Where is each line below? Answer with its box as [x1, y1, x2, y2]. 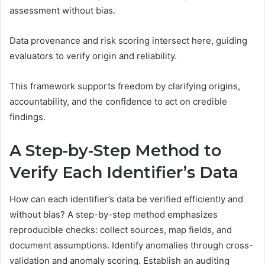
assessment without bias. [9, 5, 115, 17]
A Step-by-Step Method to [9, 141, 221, 161]
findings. [9, 111, 46, 123]
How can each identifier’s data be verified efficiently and [9, 193, 243, 205]
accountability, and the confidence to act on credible [9, 96, 227, 108]
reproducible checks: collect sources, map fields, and [9, 224, 232, 235]
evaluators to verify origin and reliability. [9, 50, 177, 62]
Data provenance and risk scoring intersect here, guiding [9, 35, 247, 47]
